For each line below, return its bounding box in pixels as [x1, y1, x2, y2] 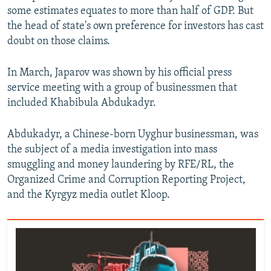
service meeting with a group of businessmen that [7, 82, 237, 94]
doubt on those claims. [7, 35, 110, 47]
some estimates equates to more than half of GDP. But [7, 5, 253, 17]
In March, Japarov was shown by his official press [7, 67, 232, 79]
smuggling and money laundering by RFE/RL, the [7, 158, 234, 171]
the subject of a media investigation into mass [7, 143, 217, 155]
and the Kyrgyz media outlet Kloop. [7, 189, 170, 201]
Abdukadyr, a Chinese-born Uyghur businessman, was [7, 128, 258, 140]
